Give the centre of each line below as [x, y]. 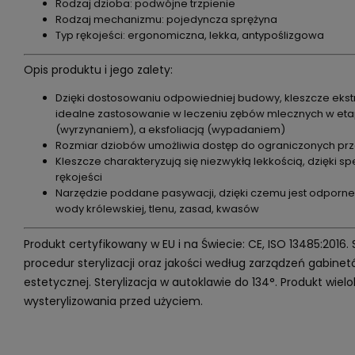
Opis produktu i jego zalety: [98, 70]
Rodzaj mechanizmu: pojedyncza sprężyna [166, 19]
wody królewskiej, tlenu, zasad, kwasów [157, 209]
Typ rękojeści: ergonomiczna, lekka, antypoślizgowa [189, 35]
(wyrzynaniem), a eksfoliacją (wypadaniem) [170, 130]
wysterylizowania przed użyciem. [113, 301]
